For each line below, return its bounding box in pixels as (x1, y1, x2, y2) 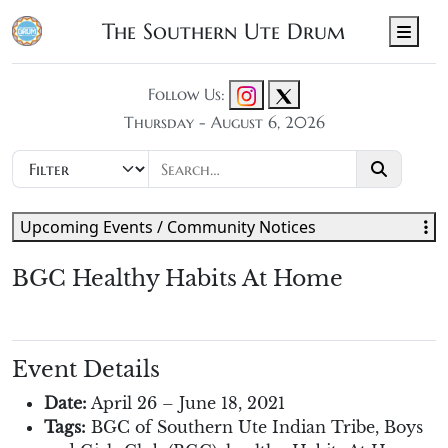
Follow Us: (148, 84, 225, 105)
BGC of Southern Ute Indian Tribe (91, 416, 375, 437)
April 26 (91, 392, 157, 413)
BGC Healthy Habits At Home (12, 264, 343, 292)
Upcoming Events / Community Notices (20, 215, 316, 238)
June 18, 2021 (179, 392, 285, 413)
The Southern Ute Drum (102, 16, 346, 45)
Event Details (12, 355, 160, 383)
